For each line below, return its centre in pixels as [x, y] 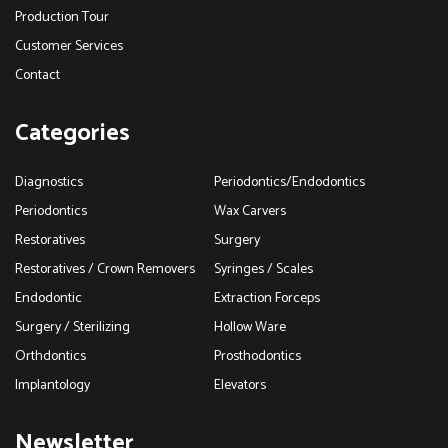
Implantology [52, 385]
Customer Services [69, 46]
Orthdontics [50, 356]
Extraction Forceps [267, 298]
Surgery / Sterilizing [72, 327]
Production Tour [62, 17]
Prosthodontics [257, 356]
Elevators [240, 385]
